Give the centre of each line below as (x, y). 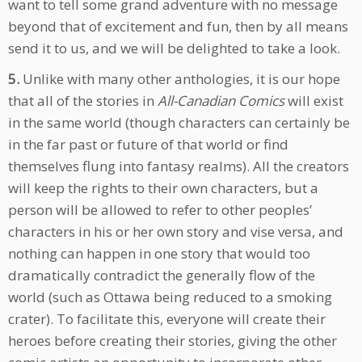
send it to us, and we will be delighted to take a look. (174, 48)
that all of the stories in (83, 101)
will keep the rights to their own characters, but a (163, 188)
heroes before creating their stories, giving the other (173, 341)
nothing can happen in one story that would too (159, 254)
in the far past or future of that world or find (148, 145)
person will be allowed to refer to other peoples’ (160, 210)
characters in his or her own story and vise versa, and (176, 232)
